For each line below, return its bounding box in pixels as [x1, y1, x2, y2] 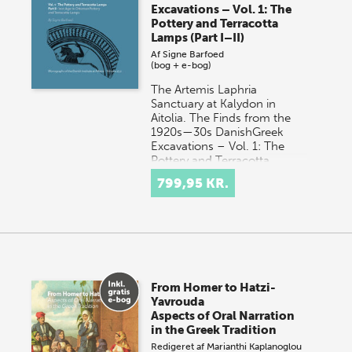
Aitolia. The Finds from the [151, 111, 291, 126]
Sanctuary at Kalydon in [151, 97, 277, 112]
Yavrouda [151, 295, 205, 310]
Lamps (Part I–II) [151, 31, 245, 46]
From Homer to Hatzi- [151, 280, 277, 295]
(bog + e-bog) [151, 60, 212, 71]
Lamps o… [151, 167, 207, 182]
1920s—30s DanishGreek [151, 125, 284, 140]
